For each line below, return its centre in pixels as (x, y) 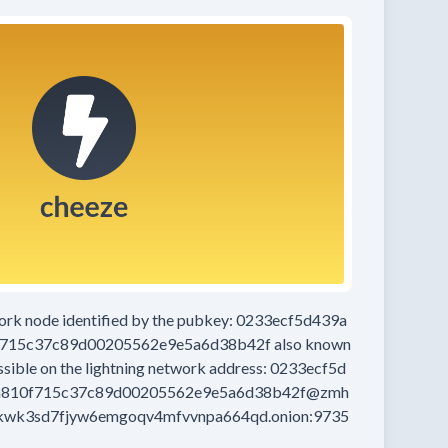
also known (312, 343)
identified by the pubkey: (147, 319)
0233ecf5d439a (291, 319)
